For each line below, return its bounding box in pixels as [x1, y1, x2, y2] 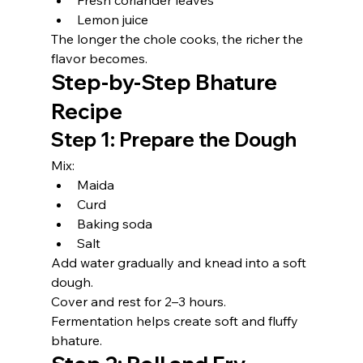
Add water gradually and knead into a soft [50, 254, 310, 271]
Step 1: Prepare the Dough [50, 127, 297, 152]
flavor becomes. [50, 50, 147, 66]
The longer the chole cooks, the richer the [50, 31, 306, 47]
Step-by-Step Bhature [50, 69, 281, 96]
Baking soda [76, 216, 152, 232]
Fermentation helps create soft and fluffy [50, 313, 301, 329]
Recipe [50, 98, 122, 125]
